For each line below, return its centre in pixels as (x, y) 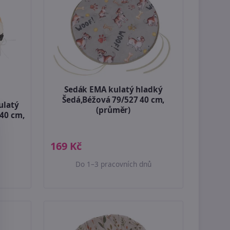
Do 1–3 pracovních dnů (113, 164)
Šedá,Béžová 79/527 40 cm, (113, 100)
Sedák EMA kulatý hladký (113, 90)
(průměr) (113, 110)
